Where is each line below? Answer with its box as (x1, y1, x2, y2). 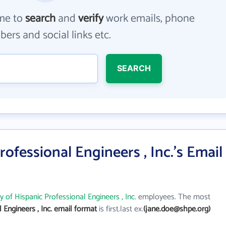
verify (78, 10, 104, 28)
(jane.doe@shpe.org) (143, 202, 210, 216)
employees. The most (136, 190, 210, 204)
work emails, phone (103, 10, 195, 28)
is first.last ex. (97, 202, 143, 216)
